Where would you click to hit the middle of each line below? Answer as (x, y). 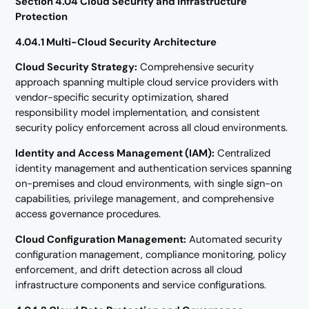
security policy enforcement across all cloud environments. (152, 128)
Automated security (235, 240)
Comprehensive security (196, 67)
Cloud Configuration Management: (101, 240)
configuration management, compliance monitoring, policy (151, 255)
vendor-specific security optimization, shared (122, 98)
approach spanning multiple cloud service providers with (147, 82)
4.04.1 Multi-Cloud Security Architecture (116, 42)
